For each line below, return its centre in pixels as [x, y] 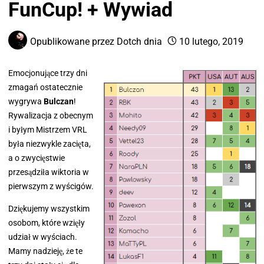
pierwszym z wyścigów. [51, 187]
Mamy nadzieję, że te [45, 251]
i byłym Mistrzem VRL [47, 130]
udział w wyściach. [42, 237]
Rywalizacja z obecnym [50, 116]
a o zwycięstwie [36, 158]
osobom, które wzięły [46, 222]
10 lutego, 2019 [212, 42]
